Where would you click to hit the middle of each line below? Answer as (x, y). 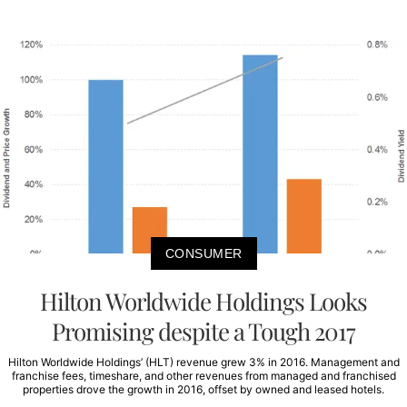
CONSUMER (203, 253)
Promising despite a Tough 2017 (203, 331)
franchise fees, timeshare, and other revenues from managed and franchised (203, 375)
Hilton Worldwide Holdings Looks (203, 301)
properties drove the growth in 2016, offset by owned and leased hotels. (203, 389)
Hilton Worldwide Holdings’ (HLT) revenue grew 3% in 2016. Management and (203, 362)
